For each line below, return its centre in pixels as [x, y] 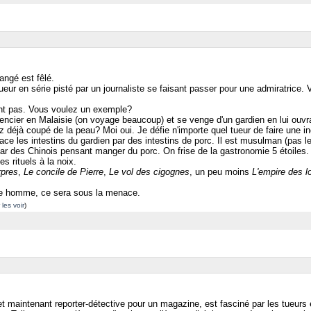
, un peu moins [221, 172]
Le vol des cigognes [149, 172]
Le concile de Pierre [64, 172]
